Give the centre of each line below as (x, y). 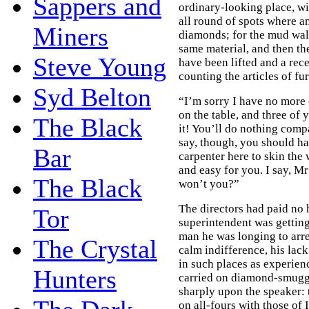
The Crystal (95, 249)
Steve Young (100, 67)
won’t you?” (209, 183)
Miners (71, 36)
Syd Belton (92, 97)
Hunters (75, 279)
